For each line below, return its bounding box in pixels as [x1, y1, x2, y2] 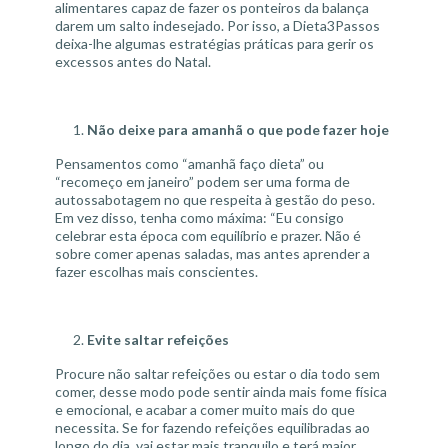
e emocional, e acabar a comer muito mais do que [55, 401, 355, 418]
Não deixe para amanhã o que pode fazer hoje [87, 121, 389, 138]
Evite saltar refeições [87, 331, 229, 348]
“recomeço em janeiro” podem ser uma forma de [55, 173, 350, 190]
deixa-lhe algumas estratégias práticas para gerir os [55, 35, 374, 52]
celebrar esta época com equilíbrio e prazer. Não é [55, 227, 361, 244]
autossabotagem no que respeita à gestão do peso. [55, 191, 375, 208]
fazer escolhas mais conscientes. [55, 263, 258, 280]
